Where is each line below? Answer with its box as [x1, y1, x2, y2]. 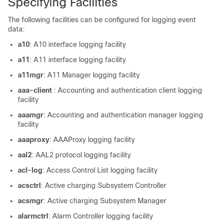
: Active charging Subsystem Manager [43, 197, 166, 205]
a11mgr [18, 71, 43, 79]
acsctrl [18, 182, 41, 189]
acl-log [18, 166, 42, 174]
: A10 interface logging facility [30, 40, 126, 48]
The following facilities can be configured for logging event [8, 16, 196, 24]
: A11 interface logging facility [30, 56, 126, 64]
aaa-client [18, 86, 54, 94]
